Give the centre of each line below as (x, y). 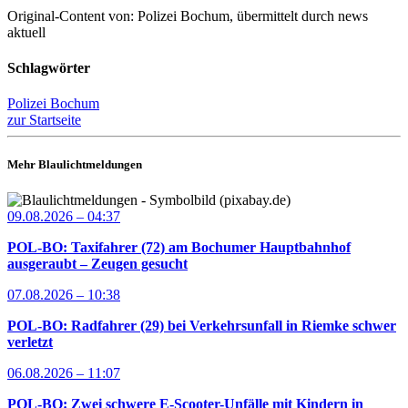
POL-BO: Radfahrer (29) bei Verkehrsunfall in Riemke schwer (202, 326)
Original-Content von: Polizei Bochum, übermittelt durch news (188, 15)
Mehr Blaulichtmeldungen (75, 165)
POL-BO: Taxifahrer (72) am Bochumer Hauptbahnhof (179, 248)
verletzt (30, 342)
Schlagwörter (49, 67)
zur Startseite (44, 120)
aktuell (26, 32)
